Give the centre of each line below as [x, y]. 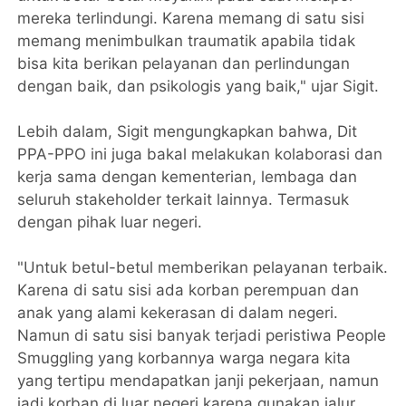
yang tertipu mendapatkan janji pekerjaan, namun [198, 380]
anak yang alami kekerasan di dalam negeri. [178, 312]
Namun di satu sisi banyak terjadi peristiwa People [202, 335]
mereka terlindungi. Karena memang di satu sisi [191, 18]
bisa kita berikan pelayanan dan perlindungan [184, 63]
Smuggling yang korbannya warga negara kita [184, 358]
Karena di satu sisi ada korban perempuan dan [188, 290]
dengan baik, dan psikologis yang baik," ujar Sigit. [201, 86]
